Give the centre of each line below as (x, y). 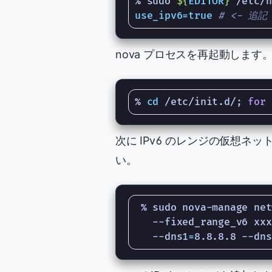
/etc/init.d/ (197, 102)
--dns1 (162, 237)
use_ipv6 (159, 16)
